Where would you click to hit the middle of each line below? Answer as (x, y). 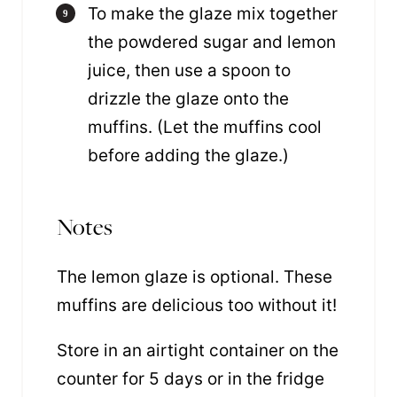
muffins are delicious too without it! (197, 305)
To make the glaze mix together (213, 13)
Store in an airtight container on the (198, 350)
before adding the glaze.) (191, 155)
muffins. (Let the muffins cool (205, 127)
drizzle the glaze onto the (188, 98)
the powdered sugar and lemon (212, 42)
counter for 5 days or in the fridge (191, 378)
